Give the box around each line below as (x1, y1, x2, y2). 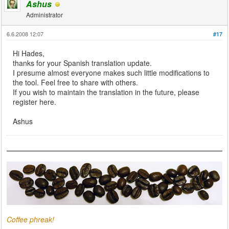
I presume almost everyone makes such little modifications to (13, 67, 210, 78)
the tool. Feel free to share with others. (13, 77, 139, 88)
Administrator (26, 10, 63, 19)
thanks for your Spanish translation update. (13, 58, 152, 68)
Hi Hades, (13, 48, 45, 59)
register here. (13, 97, 57, 107)
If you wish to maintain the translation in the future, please (13, 87, 200, 98)
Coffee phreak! (7, 214, 55, 224)
